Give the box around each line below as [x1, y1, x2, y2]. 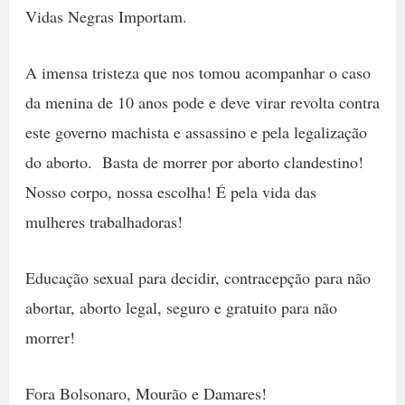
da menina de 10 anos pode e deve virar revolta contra [24, 91, 380, 114]
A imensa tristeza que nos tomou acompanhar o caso [24, 61, 371, 84]
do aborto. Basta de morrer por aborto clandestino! [24, 151, 363, 174]
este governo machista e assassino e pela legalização [24, 121, 367, 144]
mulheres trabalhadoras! [24, 211, 188, 233]
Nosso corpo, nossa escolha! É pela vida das [24, 181, 316, 203]
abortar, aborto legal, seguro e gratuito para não [24, 296, 337, 318]
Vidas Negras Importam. [24, 5, 193, 28]
